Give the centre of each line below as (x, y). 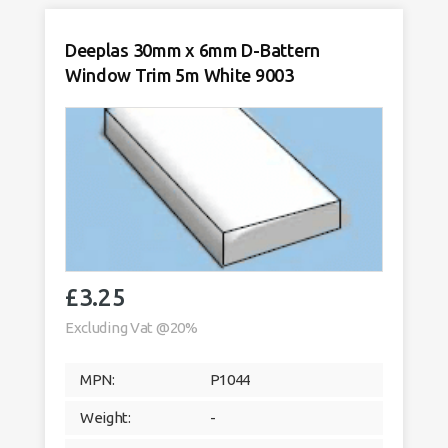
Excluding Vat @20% (131, 328)
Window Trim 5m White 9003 (179, 75)
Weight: (105, 418)
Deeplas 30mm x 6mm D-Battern (192, 50)
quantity (263, 48)
